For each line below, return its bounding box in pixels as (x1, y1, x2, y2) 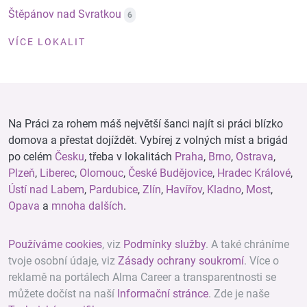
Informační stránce (117, 287, 208, 300)
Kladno (207, 183, 241, 196)
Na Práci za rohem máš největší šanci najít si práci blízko (8, 117, 283, 130)
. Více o (244, 254, 279, 267)
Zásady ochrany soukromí (118, 254, 244, 267)
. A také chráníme (206, 238, 289, 251)
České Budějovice (128, 167, 212, 180)
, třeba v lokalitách (84, 150, 175, 163)
